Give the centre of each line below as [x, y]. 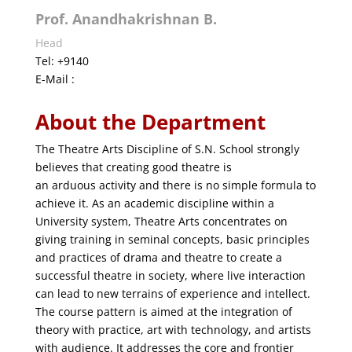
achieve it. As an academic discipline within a [154, 203]
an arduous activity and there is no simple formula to [175, 185]
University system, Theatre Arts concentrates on [161, 221]
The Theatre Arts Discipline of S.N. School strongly [167, 149]
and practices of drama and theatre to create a [158, 257]
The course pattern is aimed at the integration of [163, 312]
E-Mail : [56, 79]
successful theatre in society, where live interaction [170, 275]
